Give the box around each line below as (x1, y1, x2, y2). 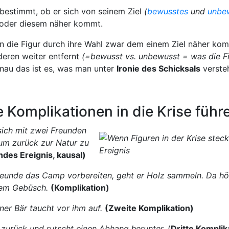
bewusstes (147, 6, 188, 16)
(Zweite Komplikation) (105, 202, 194, 213)
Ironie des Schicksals (117, 63, 200, 74)
